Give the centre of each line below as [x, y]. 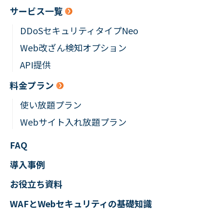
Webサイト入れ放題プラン [73, 121]
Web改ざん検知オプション [73, 47]
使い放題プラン [51, 104]
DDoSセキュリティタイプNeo [79, 30]
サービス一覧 [36, 11]
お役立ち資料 [36, 184]
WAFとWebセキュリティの [63, 203]
